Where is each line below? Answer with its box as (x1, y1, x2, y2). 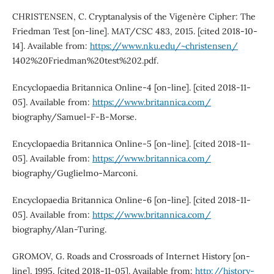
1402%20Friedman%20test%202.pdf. (12, 55, 158, 67)
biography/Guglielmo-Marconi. (12, 168, 138, 179)
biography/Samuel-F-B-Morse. (12, 111, 136, 123)
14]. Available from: (12, 40, 90, 52)
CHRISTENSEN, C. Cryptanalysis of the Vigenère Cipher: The (12, 11, 256, 23)
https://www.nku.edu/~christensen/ (89, 40, 238, 52)
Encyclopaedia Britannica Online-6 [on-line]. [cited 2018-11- (12, 194, 251, 206)
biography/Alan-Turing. (12, 224, 106, 235)
